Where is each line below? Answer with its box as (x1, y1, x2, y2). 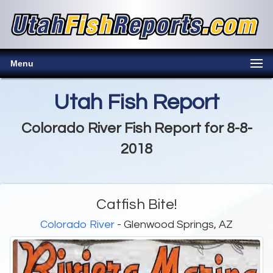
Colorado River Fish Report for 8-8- (21, 121, 252, 136)
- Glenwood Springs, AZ (115, 219, 233, 231)
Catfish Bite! (96, 197, 177, 213)
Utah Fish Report (54, 91, 219, 115)
